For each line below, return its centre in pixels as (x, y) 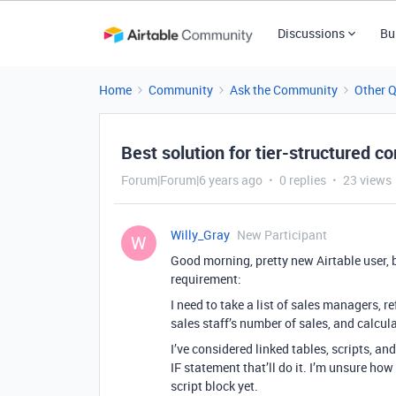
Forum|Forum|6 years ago (192, 180)
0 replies (303, 180)
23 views (367, 180)
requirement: (206, 279)
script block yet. (214, 386)
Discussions (311, 33)
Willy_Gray (200, 235)
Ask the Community (284, 90)
